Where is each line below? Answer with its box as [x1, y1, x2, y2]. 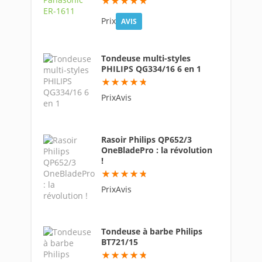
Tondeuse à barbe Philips [101, 226, 202, 237]
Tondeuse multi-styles [101, 53, 191, 64]
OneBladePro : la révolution [101, 144, 212, 156]
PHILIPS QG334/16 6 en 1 [101, 63, 201, 74]
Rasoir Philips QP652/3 [101, 134, 192, 145]
